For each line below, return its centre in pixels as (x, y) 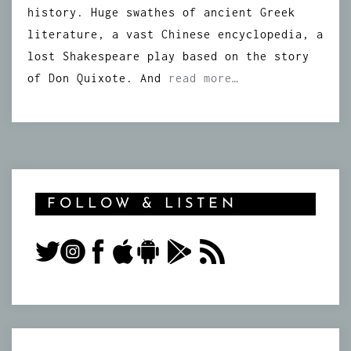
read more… (204, 78)
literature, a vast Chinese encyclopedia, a (175, 34)
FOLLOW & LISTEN (142, 204)
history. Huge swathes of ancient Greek (161, 12)
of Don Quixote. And (98, 78)
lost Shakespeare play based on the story (168, 56)
